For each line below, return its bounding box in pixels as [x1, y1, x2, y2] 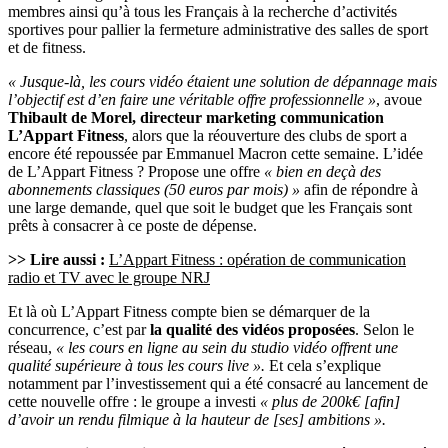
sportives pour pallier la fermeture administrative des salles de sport [8, 21, 428, 39]
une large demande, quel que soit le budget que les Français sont [8, 199, 412, 217]
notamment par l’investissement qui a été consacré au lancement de [8, 375, 428, 393]
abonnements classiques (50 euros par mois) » [8, 181, 300, 199]
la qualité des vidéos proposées [150, 321, 355, 339]
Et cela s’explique [265, 357, 381, 375]
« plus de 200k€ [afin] [260, 393, 400, 411]
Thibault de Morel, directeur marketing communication [8, 109, 384, 127]
